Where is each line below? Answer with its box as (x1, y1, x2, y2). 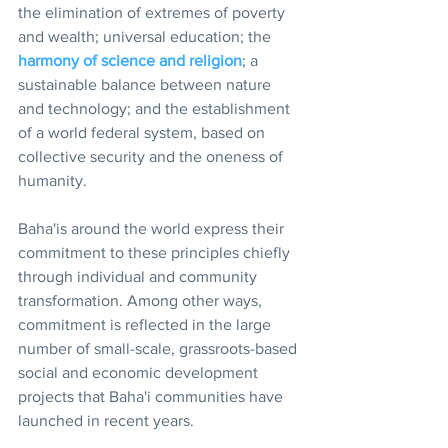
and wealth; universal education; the (18, 27, 275, 45)
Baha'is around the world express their (18, 219, 288, 237)
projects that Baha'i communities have (18, 387, 287, 405)
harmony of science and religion (18, 51, 242, 69)
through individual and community (18, 267, 261, 285)
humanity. (18, 171, 87, 189)
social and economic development (18, 363, 262, 381)
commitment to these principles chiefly (18, 243, 294, 261)
